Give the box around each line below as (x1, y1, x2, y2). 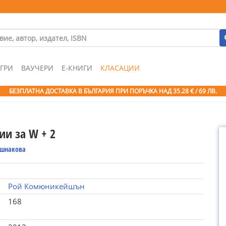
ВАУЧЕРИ (21, 63, 53, 73)
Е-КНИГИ (62, 63, 92, 73)
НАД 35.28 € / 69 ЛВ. (159, 87, 217, 95)
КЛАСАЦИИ (100, 63, 140, 73)
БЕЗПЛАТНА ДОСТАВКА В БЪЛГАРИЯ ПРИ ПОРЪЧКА (9, 87, 159, 95)
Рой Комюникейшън (8, 181, 85, 191)
